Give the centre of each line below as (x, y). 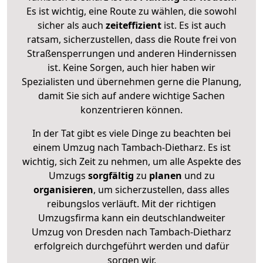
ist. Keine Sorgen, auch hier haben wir (131, 67)
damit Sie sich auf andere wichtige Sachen (131, 95)
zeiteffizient (133, 25)
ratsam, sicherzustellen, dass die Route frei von (131, 39)
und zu (198, 175)
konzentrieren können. (131, 109)
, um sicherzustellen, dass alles (161, 189)
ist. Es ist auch (193, 25)
